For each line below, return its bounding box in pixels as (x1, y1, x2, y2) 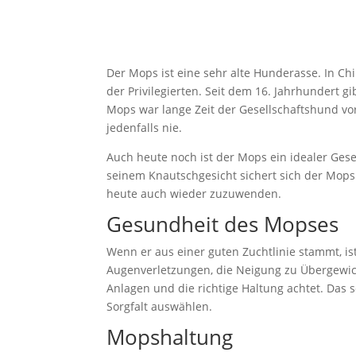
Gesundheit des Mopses (106, 210, 339, 239)
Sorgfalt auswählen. (106, 299, 213, 315)
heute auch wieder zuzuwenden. (106, 186, 282, 202)
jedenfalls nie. (106, 120, 183, 136)
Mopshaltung (106, 323, 234, 352)
